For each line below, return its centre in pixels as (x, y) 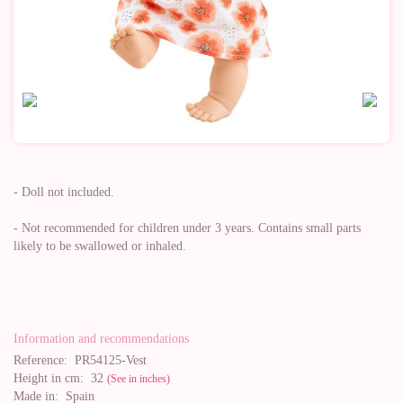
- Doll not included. (64, 192)
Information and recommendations (101, 339)
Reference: (40, 360)
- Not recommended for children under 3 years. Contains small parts (187, 228)
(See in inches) (139, 379)
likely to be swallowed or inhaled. (100, 246)
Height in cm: (49, 378)
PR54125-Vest (107, 360)
